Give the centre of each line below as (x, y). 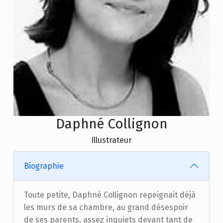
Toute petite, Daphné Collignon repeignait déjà (110, 195)
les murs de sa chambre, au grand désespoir (106, 207)
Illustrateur (111, 140)
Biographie (44, 166)
